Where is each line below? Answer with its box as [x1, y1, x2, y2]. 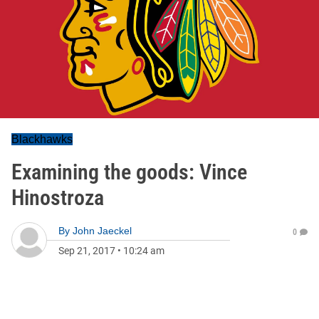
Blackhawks [11, 133, 73, 145]
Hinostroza [11, 185, 104, 210]
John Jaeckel [73, 225, 132, 236]
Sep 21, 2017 [58, 245, 115, 256]
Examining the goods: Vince [11, 159, 247, 184]
